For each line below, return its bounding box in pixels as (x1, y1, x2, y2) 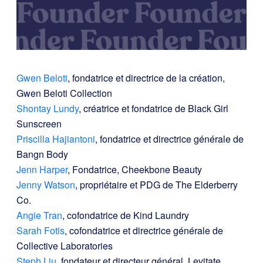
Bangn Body (16, 147, 68, 161)
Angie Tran (16, 208, 62, 222)
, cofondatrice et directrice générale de (65, 224, 223, 238)
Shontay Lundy (16, 102, 79, 116)
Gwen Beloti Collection (16, 86, 112, 100)
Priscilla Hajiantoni (16, 132, 95, 146)
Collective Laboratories (16, 239, 113, 253)
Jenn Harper (16, 163, 68, 177)
